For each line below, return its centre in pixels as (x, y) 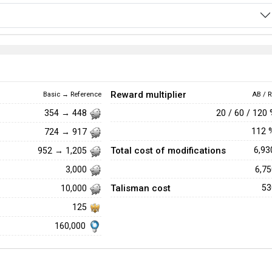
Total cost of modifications (168, 151)
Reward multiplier (148, 94)
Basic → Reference (72, 94)
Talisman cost (140, 188)
